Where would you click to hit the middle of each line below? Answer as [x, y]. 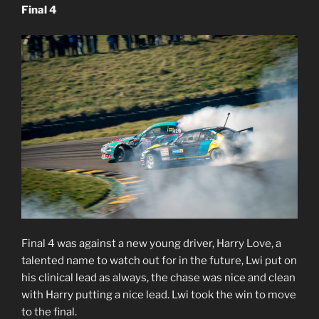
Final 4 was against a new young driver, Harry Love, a [151, 243]
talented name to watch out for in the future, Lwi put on [159, 260]
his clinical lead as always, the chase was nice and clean [158, 277]
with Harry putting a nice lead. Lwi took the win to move [159, 294]
